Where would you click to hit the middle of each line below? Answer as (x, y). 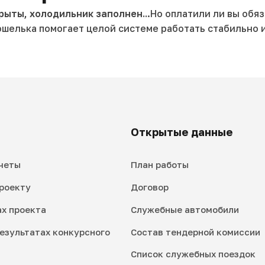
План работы (160, 165)
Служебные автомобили (185, 209)
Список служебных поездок (193, 254)
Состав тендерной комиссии (196, 232)
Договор (150, 187)
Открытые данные (182, 132)
